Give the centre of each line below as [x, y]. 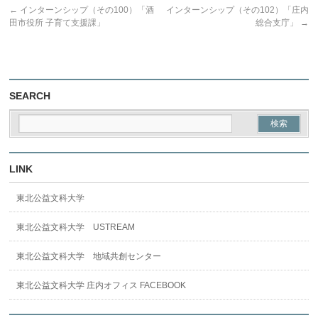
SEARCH [30, 96]
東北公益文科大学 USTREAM [76, 227]
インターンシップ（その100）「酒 [86, 10]
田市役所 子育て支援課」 [57, 23]
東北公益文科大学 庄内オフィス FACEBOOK [102, 285]
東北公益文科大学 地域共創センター [89, 256]
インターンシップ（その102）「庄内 [237, 10]
